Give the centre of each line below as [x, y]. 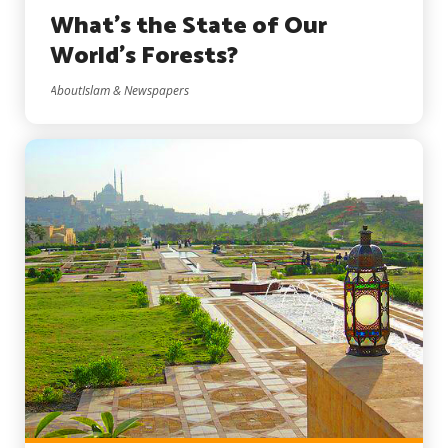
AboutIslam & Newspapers [119, 91]
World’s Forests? [144, 57]
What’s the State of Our [188, 27]
